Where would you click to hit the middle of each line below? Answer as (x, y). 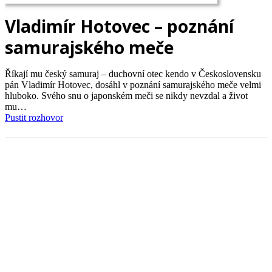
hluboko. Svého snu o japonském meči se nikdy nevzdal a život (126, 95)
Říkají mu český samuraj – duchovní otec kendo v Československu (133, 73)
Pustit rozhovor (34, 117)
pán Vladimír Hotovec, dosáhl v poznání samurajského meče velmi (133, 84)
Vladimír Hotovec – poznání (119, 26)
